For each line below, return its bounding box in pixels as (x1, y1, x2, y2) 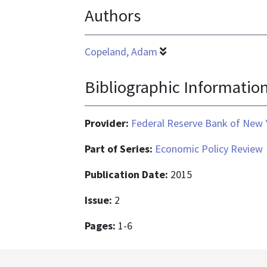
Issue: (85, 193, 114, 207)
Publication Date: (85, 167, 170, 181)
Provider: (85, 116, 131, 130)
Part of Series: (85, 141, 155, 156)
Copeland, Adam (85, 45, 157, 59)
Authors (85, 5, 141, 27)
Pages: (85, 218, 118, 232)
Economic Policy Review (155, 141, 263, 156)
